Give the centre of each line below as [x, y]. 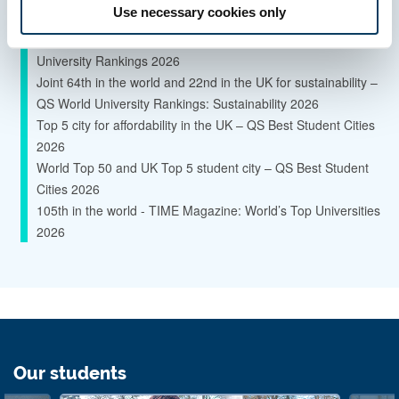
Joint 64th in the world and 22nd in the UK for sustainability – [207, 82]
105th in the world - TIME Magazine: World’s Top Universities [208, 210]
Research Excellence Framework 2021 [146, 18]
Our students [70, 374]
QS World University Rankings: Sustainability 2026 [178, 103]
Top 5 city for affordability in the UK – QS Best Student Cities [206, 125]
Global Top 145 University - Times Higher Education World [201, 39]
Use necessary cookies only [199, 12]
